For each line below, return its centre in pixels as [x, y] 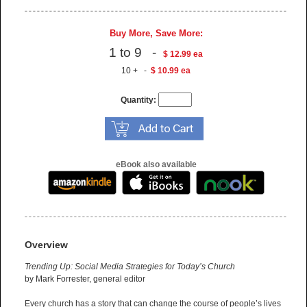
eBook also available [156, 164]
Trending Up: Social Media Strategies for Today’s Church [130, 267]
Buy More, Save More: [156, 33]
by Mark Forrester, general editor [85, 279]
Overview [46, 245]
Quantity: [138, 100]
